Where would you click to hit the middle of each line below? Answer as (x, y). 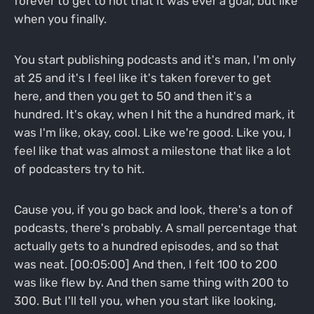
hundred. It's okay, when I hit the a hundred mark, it (154, 115)
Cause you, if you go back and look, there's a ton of (153, 209)
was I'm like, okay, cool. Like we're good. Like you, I (152, 133)
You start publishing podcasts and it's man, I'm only (155, 60)
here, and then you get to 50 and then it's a (132, 96)
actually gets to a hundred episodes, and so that (146, 246)
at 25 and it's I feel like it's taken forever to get (142, 78)
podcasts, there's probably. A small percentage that (155, 227)
